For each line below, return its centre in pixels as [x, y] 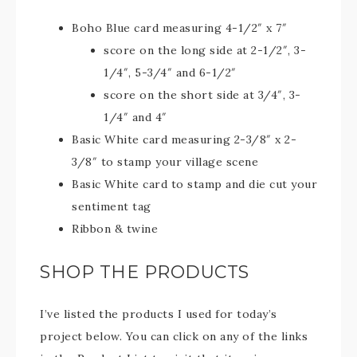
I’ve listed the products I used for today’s [159, 314]
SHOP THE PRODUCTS [145, 272]
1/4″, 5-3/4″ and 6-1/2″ [170, 73]
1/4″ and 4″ [135, 117]
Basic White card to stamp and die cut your [194, 184]
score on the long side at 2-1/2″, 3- [205, 50]
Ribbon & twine [115, 229]
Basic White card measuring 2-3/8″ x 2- [184, 139]
